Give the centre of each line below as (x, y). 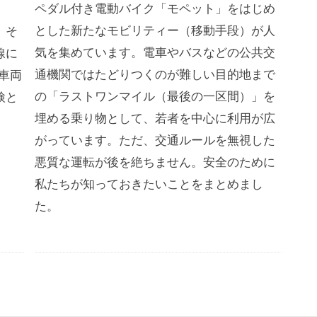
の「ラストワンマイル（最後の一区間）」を (155, 96)
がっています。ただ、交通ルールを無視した (155, 139)
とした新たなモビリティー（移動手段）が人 (155, 30)
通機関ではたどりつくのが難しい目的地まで (155, 74)
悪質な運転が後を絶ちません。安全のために (155, 161)
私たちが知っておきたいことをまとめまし (149, 183)
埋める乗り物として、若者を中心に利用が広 (155, 117)
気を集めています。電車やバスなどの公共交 (155, 52)
